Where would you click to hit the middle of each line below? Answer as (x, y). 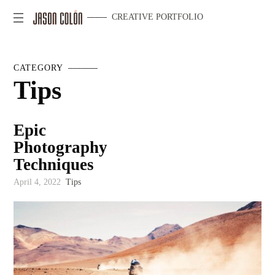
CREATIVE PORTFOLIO (157, 17)
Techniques (54, 165)
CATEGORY (39, 68)
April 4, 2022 (39, 182)
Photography (61, 148)
